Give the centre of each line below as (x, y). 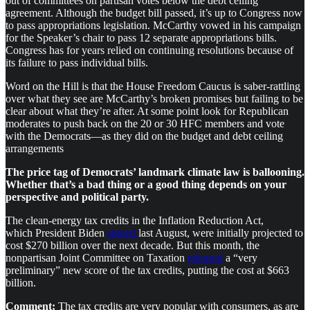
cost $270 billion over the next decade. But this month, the (133, 246)
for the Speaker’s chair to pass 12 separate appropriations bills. (141, 38)
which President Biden (56, 233)
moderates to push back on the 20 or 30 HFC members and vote (145, 124)
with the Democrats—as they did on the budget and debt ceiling (144, 136)
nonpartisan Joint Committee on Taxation (97, 258)
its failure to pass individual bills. (77, 63)
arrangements (35, 149)
